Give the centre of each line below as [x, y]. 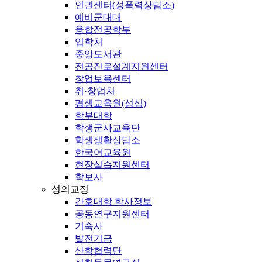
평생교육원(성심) [111, 103]
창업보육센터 [103, 78]
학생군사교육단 [108, 127]
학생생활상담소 [108, 140]
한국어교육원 [103, 152]
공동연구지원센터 [112, 213]
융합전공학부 [103, 29]
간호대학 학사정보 [113, 201]
